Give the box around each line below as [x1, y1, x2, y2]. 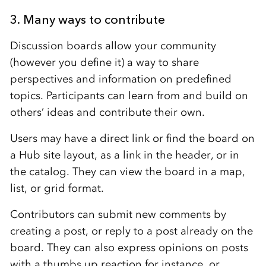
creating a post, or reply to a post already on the [9, 224, 253, 237]
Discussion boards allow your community [9, 39, 216, 52]
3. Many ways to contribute [9, 11, 165, 27]
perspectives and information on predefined [9, 72, 232, 85]
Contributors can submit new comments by [9, 207, 226, 221]
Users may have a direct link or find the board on [9, 131, 255, 145]
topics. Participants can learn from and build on [9, 88, 248, 102]
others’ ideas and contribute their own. [9, 105, 205, 119]
